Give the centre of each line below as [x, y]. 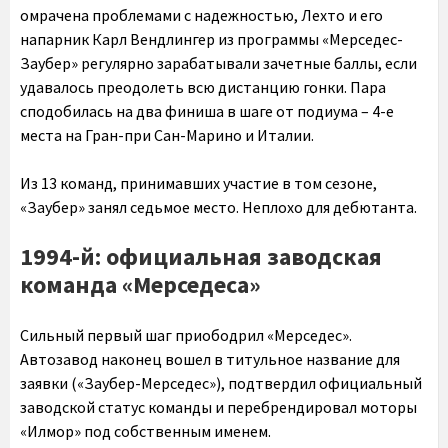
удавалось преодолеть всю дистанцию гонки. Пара [203, 87]
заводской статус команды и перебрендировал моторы [218, 407]
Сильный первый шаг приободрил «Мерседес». [186, 335]
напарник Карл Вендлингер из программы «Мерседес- [211, 39]
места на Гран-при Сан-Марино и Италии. [167, 135]
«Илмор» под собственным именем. [145, 431]
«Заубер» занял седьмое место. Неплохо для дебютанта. [218, 207]
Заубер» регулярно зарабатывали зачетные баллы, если [218, 63]
